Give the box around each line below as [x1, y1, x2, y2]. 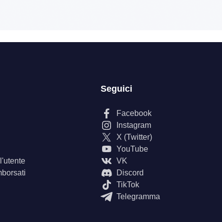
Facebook [116, 109, 152, 117]
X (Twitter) [116, 133, 152, 141]
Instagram [116, 121, 151, 129]
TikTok [116, 180, 139, 189]
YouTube [116, 145, 148, 153]
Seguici [101, 84, 132, 94]
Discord [116, 168, 144, 177]
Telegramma [116, 192, 160, 201]
